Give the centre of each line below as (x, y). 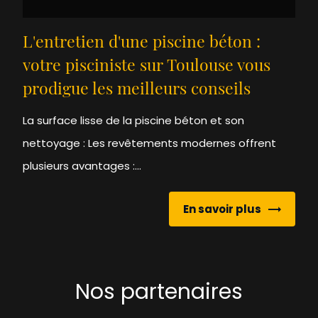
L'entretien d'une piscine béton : (142, 44)
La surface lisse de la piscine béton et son (134, 121)
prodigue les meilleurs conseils (137, 91)
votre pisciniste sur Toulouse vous (147, 67)
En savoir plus (222, 209)
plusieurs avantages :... (82, 166)
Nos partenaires (159, 291)
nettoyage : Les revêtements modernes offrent (150, 143)
